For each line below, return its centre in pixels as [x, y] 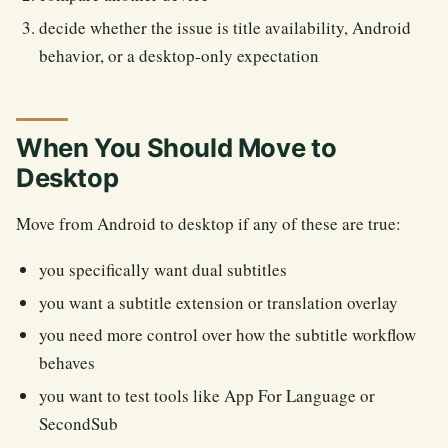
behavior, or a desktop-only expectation [179, 55]
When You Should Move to [176, 147]
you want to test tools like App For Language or [207, 395]
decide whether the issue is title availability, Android [225, 27]
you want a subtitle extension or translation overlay [219, 302]
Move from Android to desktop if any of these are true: [208, 223]
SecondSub [79, 423]
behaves [67, 363]
